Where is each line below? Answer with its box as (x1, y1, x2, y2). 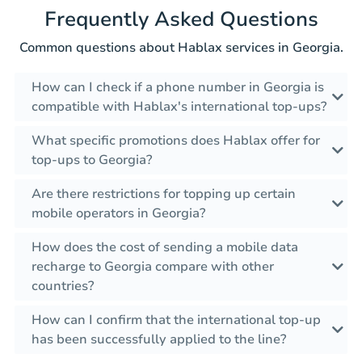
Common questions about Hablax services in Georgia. (19, 38, 343, 57)
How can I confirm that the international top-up (32, 310, 321, 329)
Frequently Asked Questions (44, 5, 318, 33)
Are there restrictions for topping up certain (32, 184, 296, 203)
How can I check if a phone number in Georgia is (32, 78, 324, 96)
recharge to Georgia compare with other (32, 257, 274, 276)
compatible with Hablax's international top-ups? (32, 97, 326, 116)
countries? (32, 276, 94, 295)
